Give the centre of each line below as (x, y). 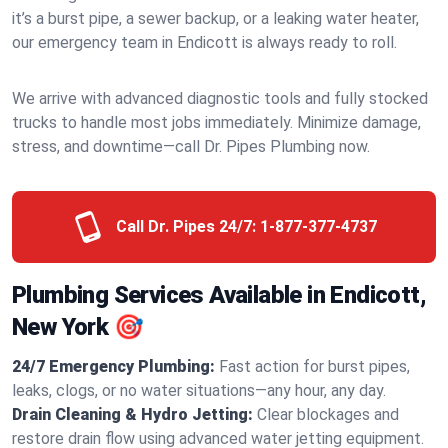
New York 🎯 (77, 327)
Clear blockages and (328, 414)
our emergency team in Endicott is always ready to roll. (204, 42)
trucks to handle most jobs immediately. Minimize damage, (216, 122)
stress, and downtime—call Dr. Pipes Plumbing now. (191, 146)
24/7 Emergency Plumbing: (113, 366)
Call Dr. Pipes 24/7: (185, 226)
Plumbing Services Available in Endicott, (219, 295)
